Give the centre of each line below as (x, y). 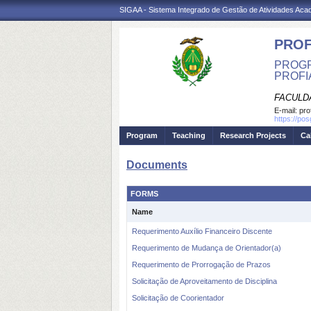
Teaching (189, 135)
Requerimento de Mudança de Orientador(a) (207, 248)
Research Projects (253, 135)
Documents (157, 165)
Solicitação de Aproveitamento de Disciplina (204, 281)
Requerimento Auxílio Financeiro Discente (202, 231)
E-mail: (287, 110)
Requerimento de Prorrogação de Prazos (201, 264)
